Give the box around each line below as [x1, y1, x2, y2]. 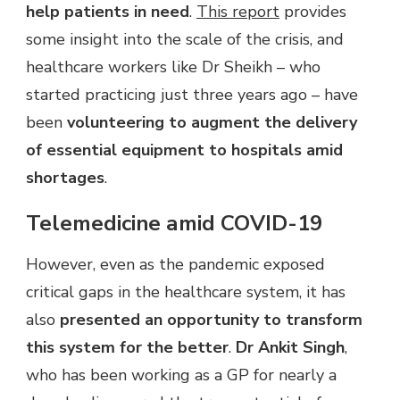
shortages [26, 167, 104, 189]
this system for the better [26, 336, 229, 358]
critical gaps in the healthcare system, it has [26, 280, 346, 303]
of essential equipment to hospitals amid [26, 139, 343, 162]
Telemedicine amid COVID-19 [26, 209, 322, 238]
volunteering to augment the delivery [67, 112, 357, 134]
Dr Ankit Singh [236, 336, 345, 358]
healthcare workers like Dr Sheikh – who [26, 56, 321, 79]
